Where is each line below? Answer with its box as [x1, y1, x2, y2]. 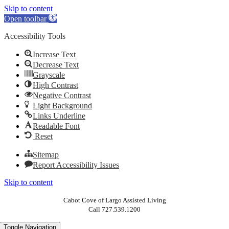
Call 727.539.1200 [88, 206, 141, 213]
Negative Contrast [33, 91, 91, 100]
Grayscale [33, 71, 65, 79]
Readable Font [33, 122, 80, 130]
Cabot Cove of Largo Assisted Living [63, 197, 166, 204]
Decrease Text [33, 60, 79, 69]
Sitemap [33, 150, 59, 159]
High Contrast [33, 81, 78, 89]
